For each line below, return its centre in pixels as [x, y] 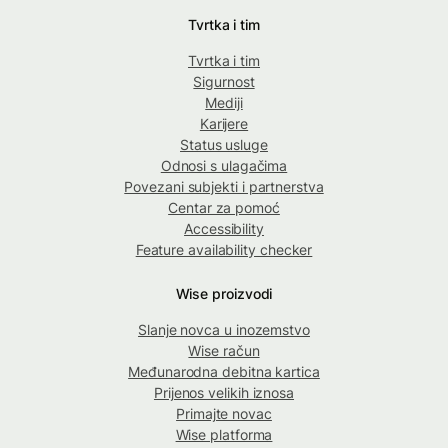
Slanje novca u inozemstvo [224, 329]
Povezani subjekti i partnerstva [224, 186]
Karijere [224, 123]
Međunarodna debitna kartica [224, 371]
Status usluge [224, 144]
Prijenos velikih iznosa [224, 392]
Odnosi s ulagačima [224, 165]
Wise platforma [224, 434]
